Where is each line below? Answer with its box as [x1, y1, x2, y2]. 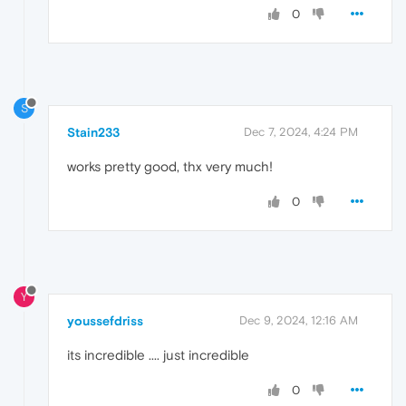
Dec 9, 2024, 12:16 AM [239, 314, 358, 328]
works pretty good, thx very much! [67, 159, 273, 175]
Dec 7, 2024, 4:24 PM [244, 125, 358, 140]
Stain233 [67, 125, 120, 140]
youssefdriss [67, 314, 143, 329]
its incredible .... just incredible [67, 347, 249, 363]
